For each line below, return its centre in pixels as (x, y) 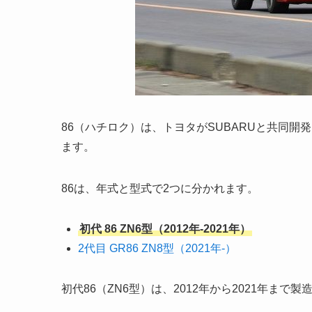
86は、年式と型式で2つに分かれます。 (160, 189)
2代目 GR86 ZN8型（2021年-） (157, 249)
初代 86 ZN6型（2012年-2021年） (165, 229)
